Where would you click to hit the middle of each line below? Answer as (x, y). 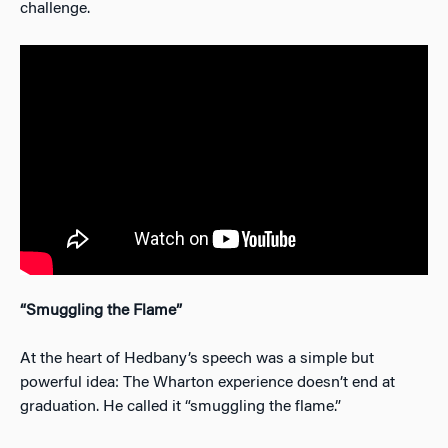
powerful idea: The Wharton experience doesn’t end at (207, 382)
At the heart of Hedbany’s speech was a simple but (197, 358)
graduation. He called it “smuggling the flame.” (180, 406)
